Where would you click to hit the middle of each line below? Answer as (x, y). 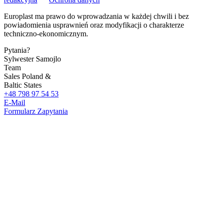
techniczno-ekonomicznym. (46, 33)
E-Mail (15, 102)
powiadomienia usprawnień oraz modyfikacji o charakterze (94, 25)
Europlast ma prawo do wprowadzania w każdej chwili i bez (96, 16)
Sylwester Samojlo (32, 59)
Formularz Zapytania (36, 111)
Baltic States (23, 85)
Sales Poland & (27, 76)
